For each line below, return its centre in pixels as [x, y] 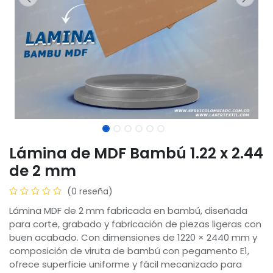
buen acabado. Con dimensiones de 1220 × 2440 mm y [133, 237]
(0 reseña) [90, 191]
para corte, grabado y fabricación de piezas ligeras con [135, 224]
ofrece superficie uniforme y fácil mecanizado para [126, 264]
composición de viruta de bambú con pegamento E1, [129, 250]
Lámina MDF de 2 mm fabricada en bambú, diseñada [128, 210]
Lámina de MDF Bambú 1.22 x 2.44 [136, 153]
